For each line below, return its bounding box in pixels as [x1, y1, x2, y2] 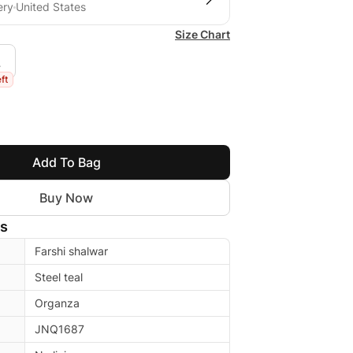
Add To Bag [32, 154, 101, 170]
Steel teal [35, 270, 83, 284]
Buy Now [39, 190, 93, 206]
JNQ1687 [35, 322, 84, 336]
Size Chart [175, 28, 230, 41]
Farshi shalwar [35, 244, 108, 258]
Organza [35, 296, 80, 310]
